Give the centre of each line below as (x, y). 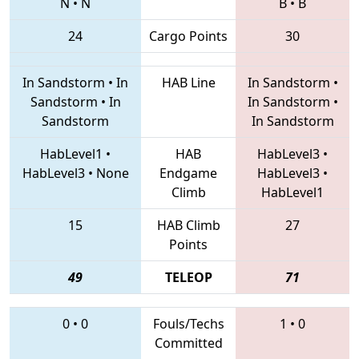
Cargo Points (188, 36)
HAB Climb (188, 225)
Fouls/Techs (188, 323)
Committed (188, 343)
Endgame (188, 173)
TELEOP (188, 277)
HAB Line (188, 82)
